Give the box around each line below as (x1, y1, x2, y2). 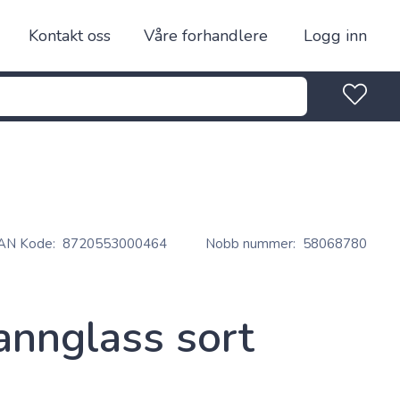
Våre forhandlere (144, 25, 268, 46)
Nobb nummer (205, 235, 293, 253)
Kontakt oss (29, 25, 111, 46)
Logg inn (304, 25, 367, 46)
